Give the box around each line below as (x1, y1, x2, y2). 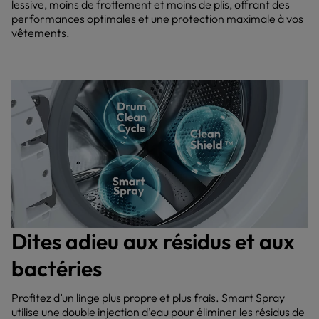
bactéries (11, 255, 102, 282)
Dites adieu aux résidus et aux (11, 228, 295, 255)
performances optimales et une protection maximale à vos (11, 11, 303, 26)
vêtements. (11, 26, 70, 40)
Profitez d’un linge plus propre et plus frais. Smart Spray (11, 291, 285, 305)
